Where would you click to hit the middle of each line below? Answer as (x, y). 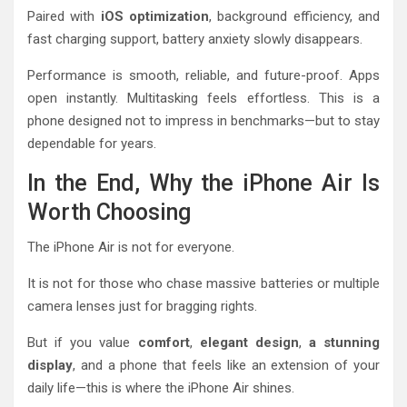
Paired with (64, 16)
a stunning (344, 342)
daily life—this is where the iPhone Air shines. (161, 387)
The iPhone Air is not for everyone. (131, 247)
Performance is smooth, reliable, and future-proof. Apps (203, 75)
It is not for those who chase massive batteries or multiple (203, 283)
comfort (164, 342)
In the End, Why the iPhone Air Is (203, 183)
